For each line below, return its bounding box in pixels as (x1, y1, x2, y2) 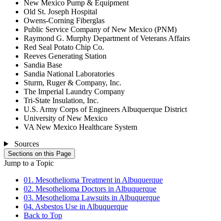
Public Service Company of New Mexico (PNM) (24, 25, 177, 34)
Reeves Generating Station (24, 51, 107, 60)
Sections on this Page (8, 149, 71, 157)
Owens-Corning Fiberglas (24, 16, 105, 25)
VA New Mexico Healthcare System (24, 122, 137, 131)
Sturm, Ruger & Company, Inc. (24, 78, 121, 87)
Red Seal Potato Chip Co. (24, 42, 104, 51)
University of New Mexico (24, 113, 108, 122)
